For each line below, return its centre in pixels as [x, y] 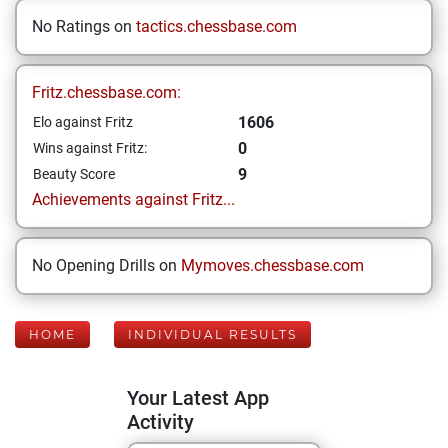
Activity [160, 422]
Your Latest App [198, 398]
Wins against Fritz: [90, 148]
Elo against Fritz [83, 122]
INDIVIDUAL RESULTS [212, 334]
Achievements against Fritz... [133, 199]
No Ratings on [84, 26]
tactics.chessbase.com [216, 26]
